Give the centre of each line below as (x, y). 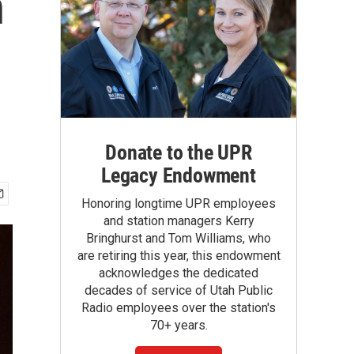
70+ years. (179, 325)
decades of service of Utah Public (179, 290)
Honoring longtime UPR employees (179, 203)
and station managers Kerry (179, 221)
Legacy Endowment (179, 175)
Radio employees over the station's (179, 308)
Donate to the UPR (179, 153)
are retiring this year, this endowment (179, 256)
